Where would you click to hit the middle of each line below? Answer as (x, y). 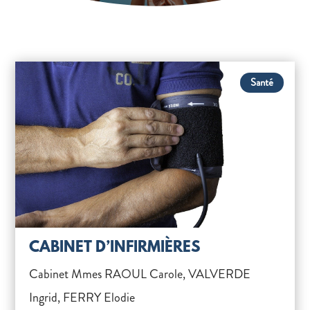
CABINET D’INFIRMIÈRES (115, 248)
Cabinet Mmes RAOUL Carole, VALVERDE (140, 274)
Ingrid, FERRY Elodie (82, 298)
